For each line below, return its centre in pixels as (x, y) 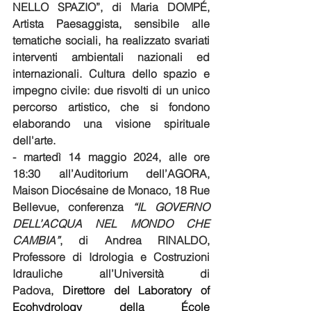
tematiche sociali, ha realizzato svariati (111, 41)
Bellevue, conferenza (73, 207)
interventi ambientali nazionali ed (111, 57)
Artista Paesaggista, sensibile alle (111, 24)
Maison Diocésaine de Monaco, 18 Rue (111, 191)
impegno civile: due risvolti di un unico (111, 91)
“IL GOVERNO (171, 207)
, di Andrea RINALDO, (135, 241)
